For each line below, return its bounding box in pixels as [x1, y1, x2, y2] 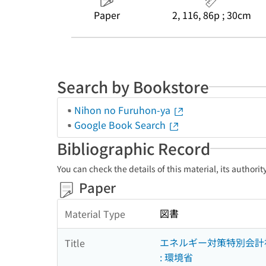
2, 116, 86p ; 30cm [172, 8, 251, 22]
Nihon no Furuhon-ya [74, 103, 173, 117]
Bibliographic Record [57, 137, 210, 159]
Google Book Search [74, 118, 168, 132]
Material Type [65, 206, 125, 221]
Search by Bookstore [57, 75, 209, 97]
